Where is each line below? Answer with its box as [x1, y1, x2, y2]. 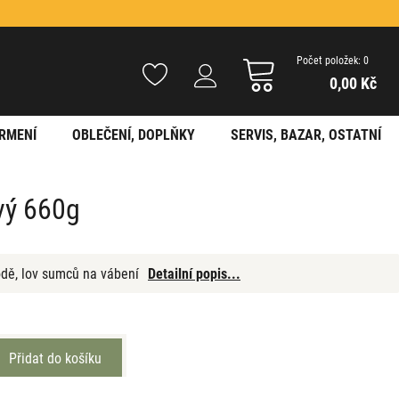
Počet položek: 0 [297, 53, 369, 67]
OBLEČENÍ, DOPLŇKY [71, 125, 195, 143]
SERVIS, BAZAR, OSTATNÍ [230, 125, 381, 143]
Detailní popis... [148, 263, 240, 282]
